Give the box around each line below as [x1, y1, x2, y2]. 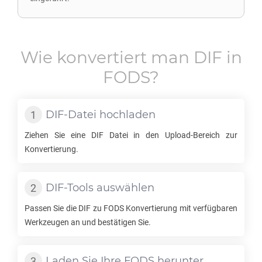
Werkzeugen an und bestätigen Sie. [25, 218, 151, 227]
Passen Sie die [25, 204, 79, 213]
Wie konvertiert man [20, 47, 194, 67]
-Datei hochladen [64, 108, 156, 121]
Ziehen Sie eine [25, 130, 91, 140]
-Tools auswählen [64, 181, 154, 194]
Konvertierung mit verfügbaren [123, 204, 237, 213]
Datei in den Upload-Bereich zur [103, 130, 237, 140]
